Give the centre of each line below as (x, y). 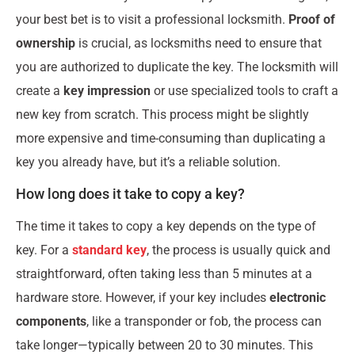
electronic (298, 298)
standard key (109, 250)
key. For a (44, 250)
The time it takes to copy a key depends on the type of (166, 227)
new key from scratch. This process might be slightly (162, 114)
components (51, 322)
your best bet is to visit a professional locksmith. (152, 19)
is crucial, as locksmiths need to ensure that (198, 43)
